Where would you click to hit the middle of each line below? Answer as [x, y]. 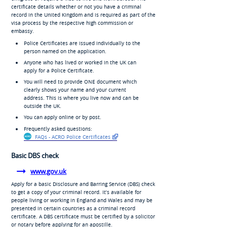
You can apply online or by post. [62, 117]
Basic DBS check [35, 156]
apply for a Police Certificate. [59, 70]
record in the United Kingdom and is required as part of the [83, 15]
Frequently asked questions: [58, 128]
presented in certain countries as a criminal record [73, 209]
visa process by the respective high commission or [72, 23]
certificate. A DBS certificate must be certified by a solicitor [83, 217]
